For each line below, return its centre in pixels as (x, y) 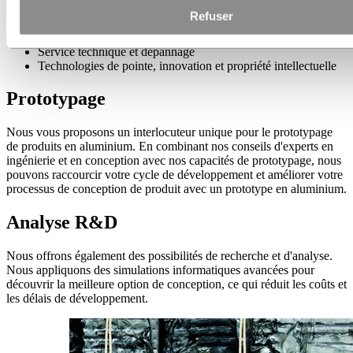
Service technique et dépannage (116, 51)
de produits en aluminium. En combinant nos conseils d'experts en (170, 147)
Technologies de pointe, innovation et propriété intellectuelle (187, 65)
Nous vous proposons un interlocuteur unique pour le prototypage (169, 132)
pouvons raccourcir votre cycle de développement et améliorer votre (175, 175)
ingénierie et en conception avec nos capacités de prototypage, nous (174, 161)
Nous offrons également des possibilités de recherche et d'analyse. (169, 256)
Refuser (211, 16)
